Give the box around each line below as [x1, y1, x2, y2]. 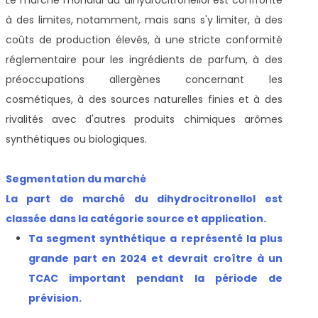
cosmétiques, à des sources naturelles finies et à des [6, 92, 283, 106]
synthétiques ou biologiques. [6, 131, 147, 146]
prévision [28, 290, 79, 305]
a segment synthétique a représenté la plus [35, 231, 283, 246]
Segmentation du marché [6, 171, 146, 186]
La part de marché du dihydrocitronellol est [6, 191, 283, 206]
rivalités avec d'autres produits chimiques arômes [6, 111, 283, 126]
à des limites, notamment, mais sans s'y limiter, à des [6, 12, 283, 27]
